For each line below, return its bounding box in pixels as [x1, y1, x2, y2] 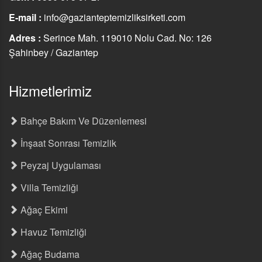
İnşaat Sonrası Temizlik [18, 136, 116, 150]
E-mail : [9, 11, 44, 24]
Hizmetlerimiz [9, 80, 92, 101]
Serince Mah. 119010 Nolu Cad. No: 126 [43, 31, 212, 44]
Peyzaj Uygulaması [18, 158, 101, 172]
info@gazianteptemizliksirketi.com [44, 11, 185, 24]
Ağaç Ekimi [18, 203, 68, 216]
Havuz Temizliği [18, 225, 87, 239]
